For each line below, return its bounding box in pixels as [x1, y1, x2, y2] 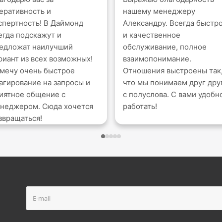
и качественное [123, 30, 180, 40]
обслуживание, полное [123, 42, 207, 52]
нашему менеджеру [123, 6, 195, 16]
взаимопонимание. [123, 54, 191, 63]
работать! [123, 101, 157, 111]
